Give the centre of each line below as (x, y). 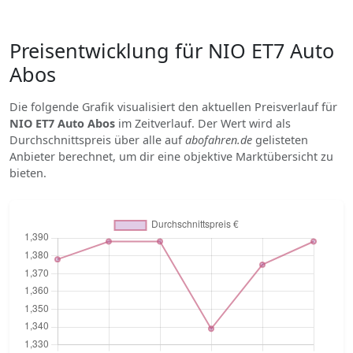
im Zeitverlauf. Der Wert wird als (203, 123)
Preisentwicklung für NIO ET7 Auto (172, 50)
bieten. (28, 173)
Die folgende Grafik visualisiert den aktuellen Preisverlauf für (173, 107)
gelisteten (280, 140)
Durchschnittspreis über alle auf (97, 140)
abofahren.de (219, 140)
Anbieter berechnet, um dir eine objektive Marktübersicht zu (171, 156)
